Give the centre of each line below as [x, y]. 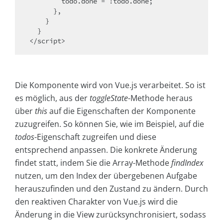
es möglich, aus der [52, 98]
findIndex [187, 163]
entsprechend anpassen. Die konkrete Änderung [106, 150]
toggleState [109, 98]
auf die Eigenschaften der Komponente [121, 111]
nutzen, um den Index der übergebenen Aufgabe [106, 176]
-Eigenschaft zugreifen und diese [95, 137]
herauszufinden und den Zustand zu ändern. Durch [111, 189]
